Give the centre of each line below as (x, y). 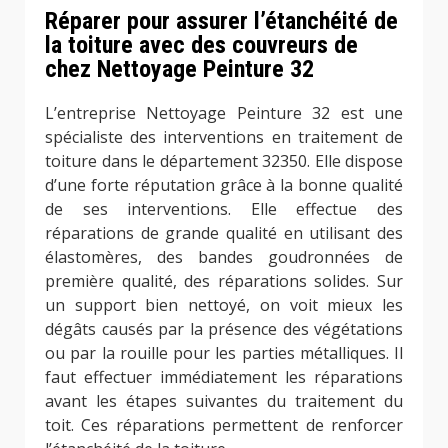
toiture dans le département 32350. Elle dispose (224, 160)
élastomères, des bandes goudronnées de (224, 256)
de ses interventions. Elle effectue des (224, 208)
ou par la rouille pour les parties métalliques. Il (224, 352)
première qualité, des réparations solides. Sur (224, 280)
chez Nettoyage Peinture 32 (179, 68)
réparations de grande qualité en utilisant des (224, 232)
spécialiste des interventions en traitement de (224, 136)
